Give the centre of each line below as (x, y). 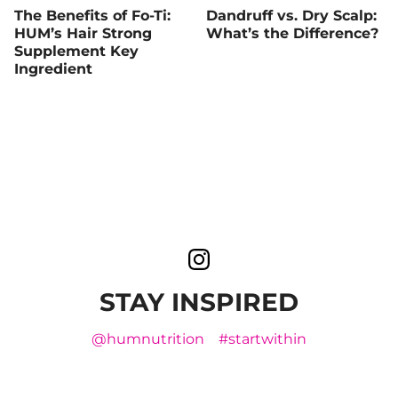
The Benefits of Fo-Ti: (92, 15)
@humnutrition (148, 338)
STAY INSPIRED (199, 302)
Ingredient (53, 68)
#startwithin (263, 338)
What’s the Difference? (292, 33)
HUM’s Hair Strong (83, 33)
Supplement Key (76, 51)
